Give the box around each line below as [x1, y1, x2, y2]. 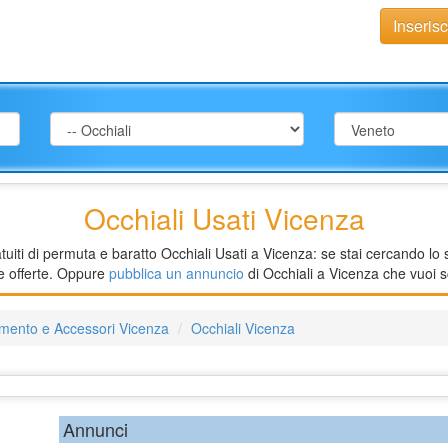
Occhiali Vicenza [191, 318, 295, 339]
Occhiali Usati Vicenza [83, 198, 365, 239]
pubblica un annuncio [109, 263, 244, 284]
